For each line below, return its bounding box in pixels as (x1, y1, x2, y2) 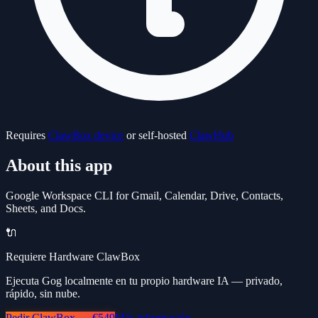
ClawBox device (48, 128, 124, 141)
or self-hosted (124, 128, 190, 141)
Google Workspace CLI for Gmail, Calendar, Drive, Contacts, (6, 189, 283, 202)
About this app (6, 155, 112, 175)
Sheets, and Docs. (6, 202, 86, 214)
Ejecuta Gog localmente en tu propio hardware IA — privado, (6, 274, 283, 287)
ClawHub (190, 128, 234, 141)
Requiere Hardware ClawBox (6, 250, 140, 263)
